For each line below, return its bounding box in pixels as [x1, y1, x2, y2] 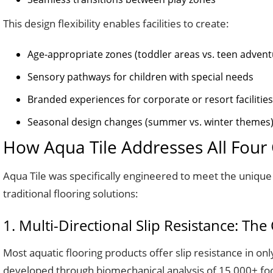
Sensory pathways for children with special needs [27, 70, 253, 83]
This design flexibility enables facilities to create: [3, 16, 229, 30]
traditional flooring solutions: [3, 186, 138, 200]
